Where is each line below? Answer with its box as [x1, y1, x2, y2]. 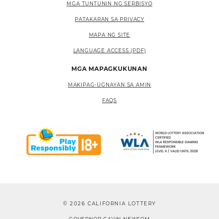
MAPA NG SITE [88, 32, 131, 38]
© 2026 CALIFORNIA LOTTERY [63, 200, 156, 207]
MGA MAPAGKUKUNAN [71, 65, 148, 72]
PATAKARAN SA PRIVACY [75, 16, 144, 22]
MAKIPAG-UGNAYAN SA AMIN [67, 82, 152, 88]
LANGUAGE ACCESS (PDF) [73, 47, 146, 54]
